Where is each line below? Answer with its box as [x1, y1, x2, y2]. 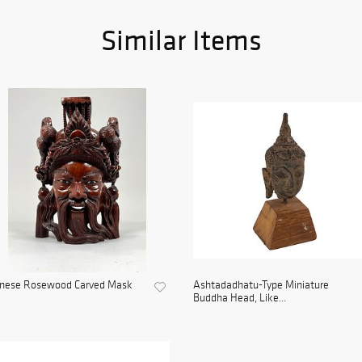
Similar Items [100, 22, 262, 58]
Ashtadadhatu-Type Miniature [193, 278, 329, 292]
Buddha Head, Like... [193, 291, 286, 305]
